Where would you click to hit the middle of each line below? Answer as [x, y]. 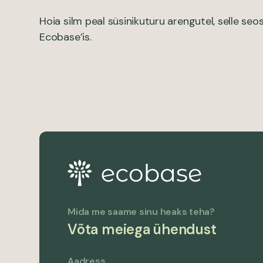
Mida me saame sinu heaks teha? [141, 212]
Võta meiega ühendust [142, 230]
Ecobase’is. [65, 37]
